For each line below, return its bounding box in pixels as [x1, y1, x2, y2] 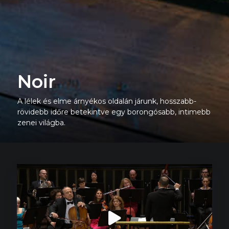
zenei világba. [17, 118, 65, 127]
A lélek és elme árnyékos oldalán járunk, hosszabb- [17, 96, 196, 106]
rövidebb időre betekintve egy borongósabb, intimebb [17, 107, 211, 117]
